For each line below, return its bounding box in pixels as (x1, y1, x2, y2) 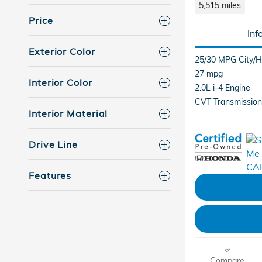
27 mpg (195, 68, 223, 79)
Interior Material (29, 108, 108, 119)
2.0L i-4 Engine (195, 82, 250, 93)
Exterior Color (29, 46, 95, 57)
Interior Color (29, 77, 92, 88)
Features (29, 170, 72, 181)
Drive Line (29, 139, 78, 150)
